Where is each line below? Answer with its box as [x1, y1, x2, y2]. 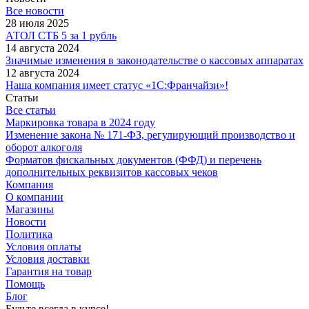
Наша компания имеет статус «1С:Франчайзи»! [6, 79, 228, 91]
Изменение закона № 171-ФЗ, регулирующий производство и [6, 128, 295, 141]
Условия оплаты [6, 240, 81, 252]
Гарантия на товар [6, 265, 92, 277]
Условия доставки [6, 252, 90, 265]
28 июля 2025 [6, 17, 69, 29]
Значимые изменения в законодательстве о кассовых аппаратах [6, 54, 303, 66]
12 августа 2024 [6, 66, 79, 79]
